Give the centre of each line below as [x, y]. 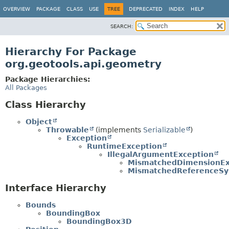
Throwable [67, 130]
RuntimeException [124, 146]
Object [39, 121]
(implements [118, 130]
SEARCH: [122, 26]
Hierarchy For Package [71, 52]
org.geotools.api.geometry [83, 64]
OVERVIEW [17, 9]
